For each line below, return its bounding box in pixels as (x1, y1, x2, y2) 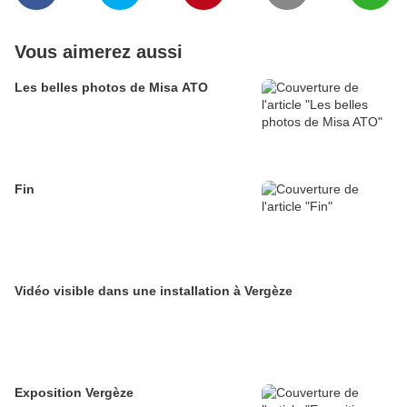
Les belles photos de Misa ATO (15, 80, 208, 95)
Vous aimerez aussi (15, 42, 183, 63)
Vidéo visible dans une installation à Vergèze (15, 283, 293, 299)
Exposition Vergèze (15, 385, 134, 401)
